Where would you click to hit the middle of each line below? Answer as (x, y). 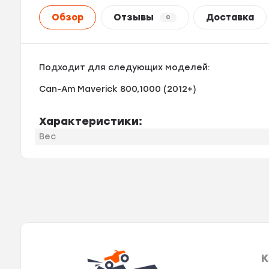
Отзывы (133, 18)
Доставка (230, 18)
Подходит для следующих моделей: (125, 67)
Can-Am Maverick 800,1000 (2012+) (118, 89)
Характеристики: (91, 121)
